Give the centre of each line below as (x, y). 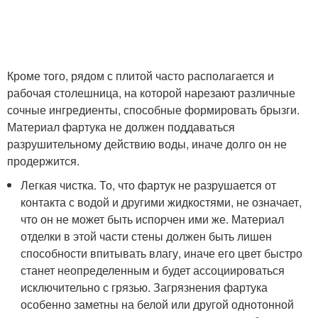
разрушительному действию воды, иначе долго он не (147, 144)
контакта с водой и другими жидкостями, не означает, (161, 202)
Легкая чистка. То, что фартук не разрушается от (149, 185)
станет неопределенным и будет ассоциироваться (153, 270)
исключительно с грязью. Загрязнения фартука (144, 287)
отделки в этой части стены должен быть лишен (147, 236)
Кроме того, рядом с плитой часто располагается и (141, 76)
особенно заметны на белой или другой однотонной (158, 304)
